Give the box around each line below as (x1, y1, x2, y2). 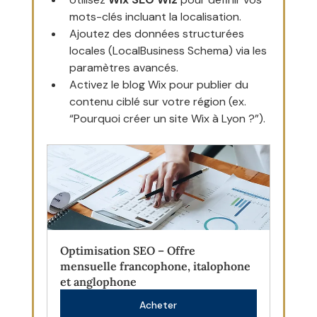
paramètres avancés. (69, 60, 178, 76)
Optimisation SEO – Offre (59, 243, 198, 258)
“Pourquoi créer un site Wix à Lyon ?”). (69, 111, 265, 127)
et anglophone (59, 275, 137, 289)
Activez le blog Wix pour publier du (69, 77, 251, 93)
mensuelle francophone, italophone (59, 259, 253, 274)
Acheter (139, 299, 178, 312)
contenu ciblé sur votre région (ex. (69, 94, 249, 110)
